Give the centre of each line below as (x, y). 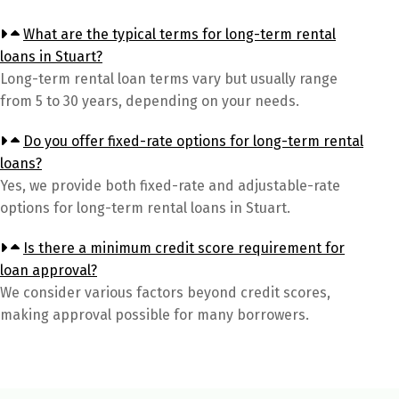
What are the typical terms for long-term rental (179, 34)
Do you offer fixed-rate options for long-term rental (193, 141)
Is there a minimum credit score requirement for (184, 248)
